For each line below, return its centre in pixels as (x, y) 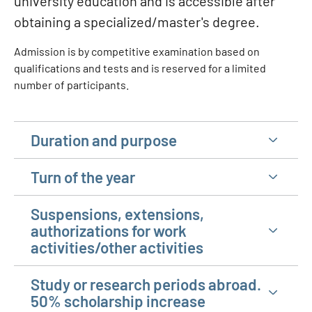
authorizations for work (109, 231)
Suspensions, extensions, (117, 214)
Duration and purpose (104, 140)
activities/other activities (117, 247)
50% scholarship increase (118, 301)
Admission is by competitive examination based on (137, 51)
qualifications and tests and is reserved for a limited (140, 68)
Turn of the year (83, 177)
